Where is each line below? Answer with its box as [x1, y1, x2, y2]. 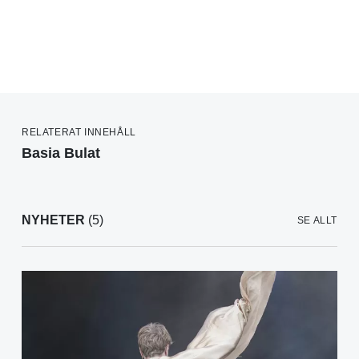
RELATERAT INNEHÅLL [22, 127, 136, 139]
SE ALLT [296, 215, 337, 227]
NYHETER [22, 213, 85, 228]
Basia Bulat [22, 145, 100, 162]
